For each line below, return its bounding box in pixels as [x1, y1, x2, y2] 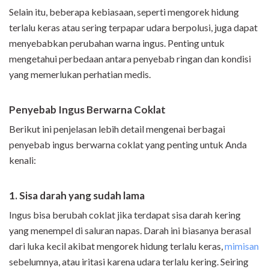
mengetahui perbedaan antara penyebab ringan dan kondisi [9, 52, 251, 64]
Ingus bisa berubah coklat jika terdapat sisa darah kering [9, 208, 241, 220]
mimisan [225, 240, 259, 252]
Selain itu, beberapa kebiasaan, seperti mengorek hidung [9, 5, 239, 17]
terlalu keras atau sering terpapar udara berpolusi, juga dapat [9, 21, 258, 33]
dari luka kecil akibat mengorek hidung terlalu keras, [9, 240, 225, 252]
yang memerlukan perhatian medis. [9, 68, 151, 80]
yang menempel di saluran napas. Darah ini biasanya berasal [9, 224, 251, 236]
